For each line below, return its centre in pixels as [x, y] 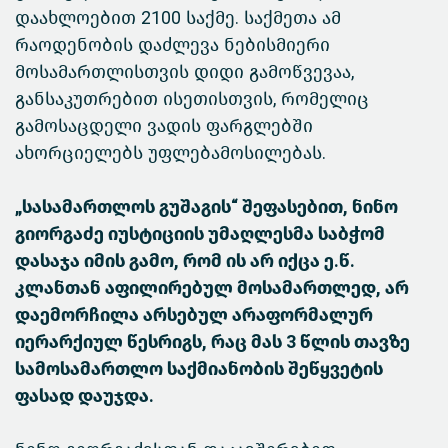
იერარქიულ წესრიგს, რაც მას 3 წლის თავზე [212, 342]
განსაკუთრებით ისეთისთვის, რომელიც [192, 99]
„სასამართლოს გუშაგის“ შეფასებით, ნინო [206, 207]
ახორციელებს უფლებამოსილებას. [180, 153]
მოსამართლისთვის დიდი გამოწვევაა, [184, 72]
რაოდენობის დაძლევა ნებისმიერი [172, 45]
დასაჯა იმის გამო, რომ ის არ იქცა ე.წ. [185, 261]
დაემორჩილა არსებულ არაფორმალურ [194, 315]
